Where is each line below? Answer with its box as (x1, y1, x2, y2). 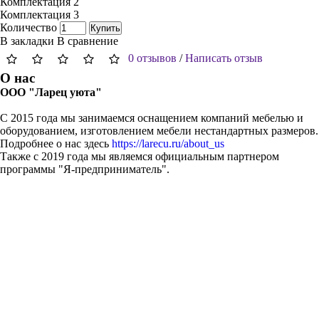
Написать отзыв (185, 51, 263, 64)
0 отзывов (128, 51, 177, 64)
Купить (90, 23, 120, 33)
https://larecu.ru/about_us (112, 137, 224, 150)
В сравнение (57, 35, 118, 47)
